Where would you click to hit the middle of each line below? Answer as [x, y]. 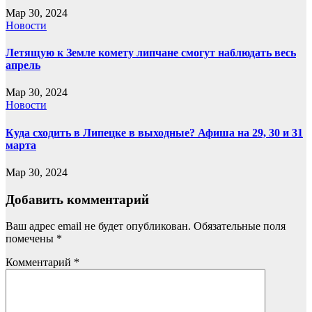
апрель [23, 65]
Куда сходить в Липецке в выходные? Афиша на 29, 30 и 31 [154, 132]
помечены [31, 239]
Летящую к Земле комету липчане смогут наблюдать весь [151, 53]
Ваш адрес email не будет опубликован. [98, 226]
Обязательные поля [240, 226]
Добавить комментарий [77, 199]
